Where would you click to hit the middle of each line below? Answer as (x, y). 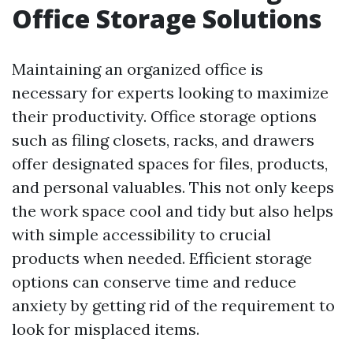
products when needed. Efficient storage (162, 258)
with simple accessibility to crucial (141, 234)
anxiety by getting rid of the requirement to (173, 305)
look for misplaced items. (106, 329)
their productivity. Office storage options (164, 116)
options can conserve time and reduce (154, 282)
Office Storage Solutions (167, 19)
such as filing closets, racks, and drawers (163, 140)
